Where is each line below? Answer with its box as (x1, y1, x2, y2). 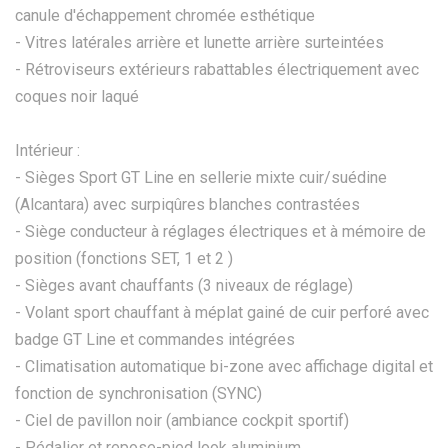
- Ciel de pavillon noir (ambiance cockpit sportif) (15, 410, 349, 430)
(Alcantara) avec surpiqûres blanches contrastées (15, 194, 360, 214)
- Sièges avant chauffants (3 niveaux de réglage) (15, 275, 353, 295)
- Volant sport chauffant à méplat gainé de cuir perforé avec (15, 302, 429, 322)
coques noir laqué (15, 86, 139, 106)
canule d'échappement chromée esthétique (15, 5, 315, 25)
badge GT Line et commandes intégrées (15, 329, 295, 349)
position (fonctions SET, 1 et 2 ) (15, 248, 233, 268)
